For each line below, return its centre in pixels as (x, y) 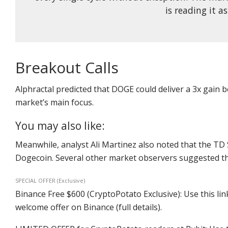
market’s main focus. (54, 102)
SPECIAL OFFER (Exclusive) (50, 180)
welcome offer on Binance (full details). (89, 207)
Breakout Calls (67, 67)
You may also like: (60, 125)
